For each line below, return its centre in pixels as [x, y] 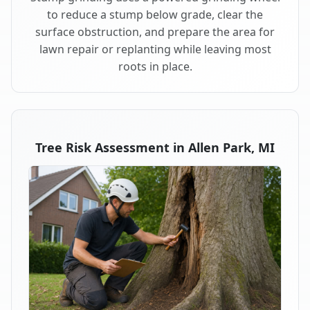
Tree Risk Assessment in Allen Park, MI [155, 147]
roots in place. [155, 66]
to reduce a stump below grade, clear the [155, 14]
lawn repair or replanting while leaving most [155, 49]
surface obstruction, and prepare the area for [155, 31]
